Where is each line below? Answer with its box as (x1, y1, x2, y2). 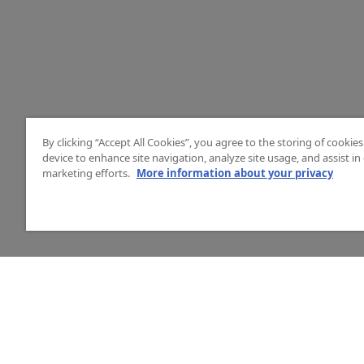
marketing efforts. (42, 166, 132, 180)
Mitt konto (207, 336, 262, 352)
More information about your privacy (136, 166, 333, 180)
